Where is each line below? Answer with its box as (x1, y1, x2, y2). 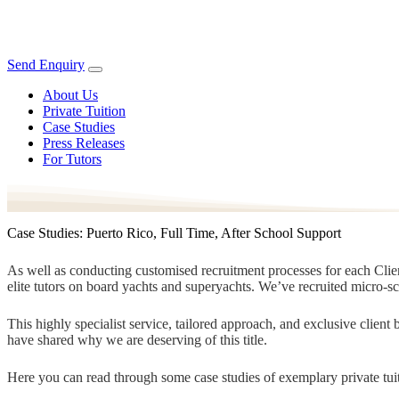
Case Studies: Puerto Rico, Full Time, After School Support (7, 224, 341, 240)
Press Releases (43, 135, 125, 151)
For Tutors (43, 151, 102, 167)
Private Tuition (43, 103, 126, 118)
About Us (43, 87, 98, 102)
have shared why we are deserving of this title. (7, 331, 267, 347)
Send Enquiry (7, 57, 85, 72)
